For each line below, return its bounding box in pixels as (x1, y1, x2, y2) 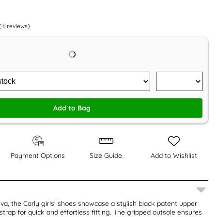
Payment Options (11, 151, 65, 160)
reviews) (6, 22, 30, 30)
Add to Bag (53, 103, 91, 112)
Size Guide (90, 151, 123, 160)
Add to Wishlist (151, 151, 198, 160)
